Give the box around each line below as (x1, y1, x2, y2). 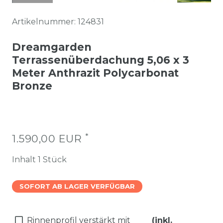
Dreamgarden (12, 41, 92, 54)
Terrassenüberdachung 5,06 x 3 (12, 54, 189, 67)
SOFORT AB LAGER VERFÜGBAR (19, 182, 135, 191)
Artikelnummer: (12, 17, 78, 27)
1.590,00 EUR (12, 132, 85, 145)
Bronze (12, 80, 52, 93)
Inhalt (12, 155, 38, 165)
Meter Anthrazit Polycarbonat (12, 67, 179, 80)
